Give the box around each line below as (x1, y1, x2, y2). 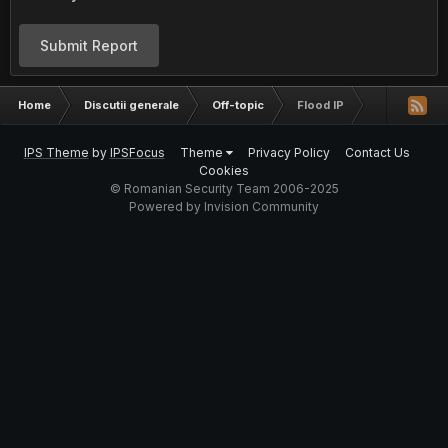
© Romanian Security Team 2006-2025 (109, 181, 339, 196)
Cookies (199, 163, 249, 178)
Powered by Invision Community (129, 199, 319, 214)
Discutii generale (84, 98, 179, 112)
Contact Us (344, 145, 410, 160)
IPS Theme (23, 145, 89, 160)
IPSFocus (109, 145, 165, 160)
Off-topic (212, 98, 264, 112)
